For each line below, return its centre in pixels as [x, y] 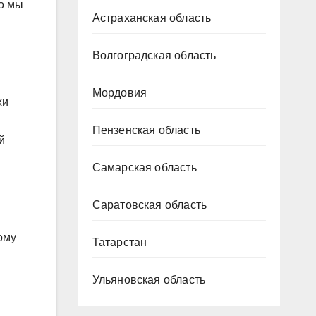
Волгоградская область [154, 55]
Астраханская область [152, 18]
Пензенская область [146, 130]
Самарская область [144, 167]
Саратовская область [150, 205]
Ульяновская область [149, 279]
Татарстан [120, 242]
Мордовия [120, 92]
